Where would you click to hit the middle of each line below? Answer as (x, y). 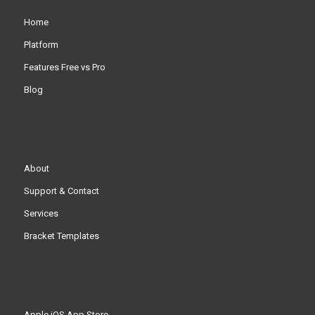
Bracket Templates (61, 236)
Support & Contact (61, 191)
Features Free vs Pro (64, 67)
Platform (41, 44)
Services (41, 213)
